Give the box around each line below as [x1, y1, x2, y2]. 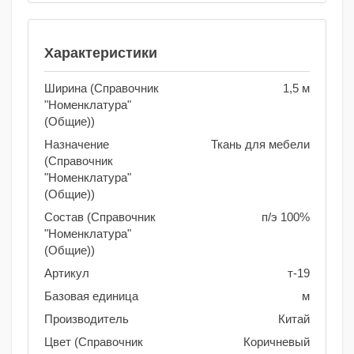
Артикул [44, 266, 89, 281]
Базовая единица [44, 289, 138, 303]
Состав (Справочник [44, 210, 156, 224]
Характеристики [44, 45, 157, 62]
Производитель [44, 312, 129, 326]
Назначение [44, 137, 109, 152]
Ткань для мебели [211, 137, 310, 152]
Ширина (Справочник [44, 81, 159, 96]
